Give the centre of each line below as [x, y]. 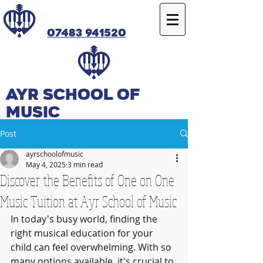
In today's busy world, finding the [85, 219]
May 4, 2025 [46, 164]
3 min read [85, 164]
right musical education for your [83, 233]
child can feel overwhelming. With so [92, 247]
